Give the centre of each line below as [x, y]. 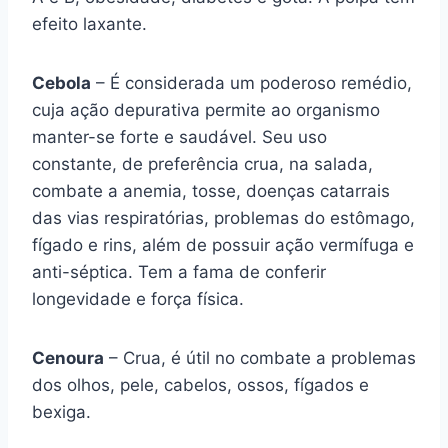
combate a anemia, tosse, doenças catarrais [211, 191]
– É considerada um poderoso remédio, [251, 83]
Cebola [61, 83]
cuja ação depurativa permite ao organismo [206, 110]
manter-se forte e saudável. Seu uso [179, 137]
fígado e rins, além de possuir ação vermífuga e [223, 245]
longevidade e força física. [138, 299]
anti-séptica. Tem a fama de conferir [179, 272]
